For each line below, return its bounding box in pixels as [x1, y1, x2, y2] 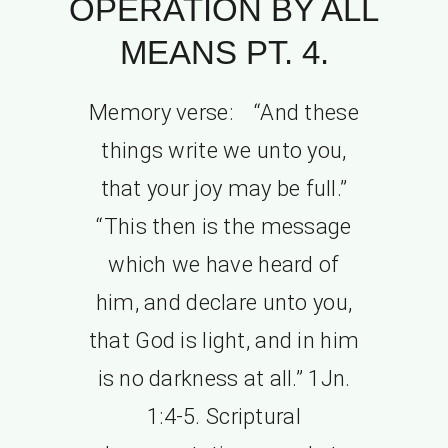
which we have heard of [108, 251, 340, 277]
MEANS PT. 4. [119, 33, 329, 71]
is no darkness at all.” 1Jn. [97, 365, 351, 391]
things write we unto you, [101, 137, 347, 163]
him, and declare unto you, [95, 289, 353, 315]
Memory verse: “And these [89, 99, 359, 125]
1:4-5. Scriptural [147, 403, 301, 429]
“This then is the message [96, 213, 352, 239]
